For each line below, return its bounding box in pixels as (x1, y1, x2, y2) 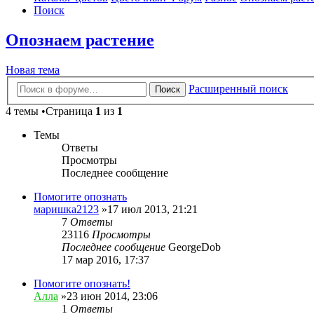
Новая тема (6, 64, 60, 76)
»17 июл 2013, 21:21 (99, 203, 198, 215)
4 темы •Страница (6, 104, 95, 117)
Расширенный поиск (189, 82, 288, 95)
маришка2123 (34, 203, 99, 215)
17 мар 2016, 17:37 (62, 253, 149, 266)
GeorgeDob (168, 240, 221, 253)
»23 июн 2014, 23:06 (58, 289, 158, 302)
